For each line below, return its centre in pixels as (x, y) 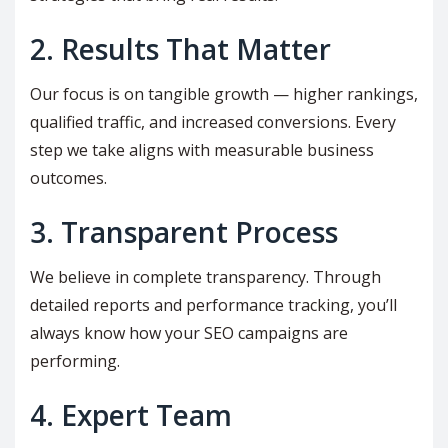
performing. (75, 360)
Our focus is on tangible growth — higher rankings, (224, 93)
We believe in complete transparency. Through (205, 276)
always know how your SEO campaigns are (189, 332)
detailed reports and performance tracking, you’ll (213, 304)
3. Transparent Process (184, 231)
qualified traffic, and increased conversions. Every (213, 121)
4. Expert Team (131, 414)
